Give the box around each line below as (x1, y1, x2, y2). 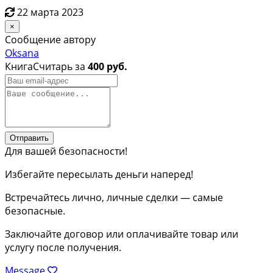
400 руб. (88, 59, 127, 73)
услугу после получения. (5, 240, 121, 254)
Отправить (10, 133, 49, 143)
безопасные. (5, 204, 65, 218)
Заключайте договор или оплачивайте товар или (5, 227, 238, 241)
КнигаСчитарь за (5, 59, 88, 73)
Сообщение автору (5, 32, 96, 46)
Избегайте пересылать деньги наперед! (5, 167, 193, 181)
